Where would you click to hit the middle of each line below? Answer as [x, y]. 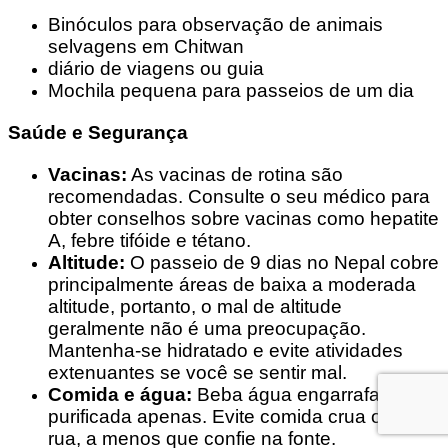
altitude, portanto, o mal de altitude [195, 306]
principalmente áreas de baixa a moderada [232, 284]
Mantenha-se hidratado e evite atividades [225, 350]
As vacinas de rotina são [235, 174]
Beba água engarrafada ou [310, 394]
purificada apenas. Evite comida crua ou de [234, 416]
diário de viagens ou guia [156, 68]
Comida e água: [120, 394]
